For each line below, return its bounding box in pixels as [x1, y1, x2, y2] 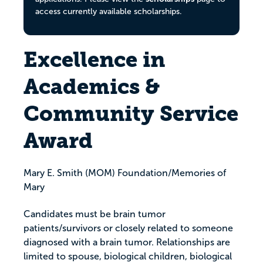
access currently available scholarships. [35, 7, 182, 16]
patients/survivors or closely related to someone [23, 223, 233, 234]
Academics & [23, 74, 160, 100]
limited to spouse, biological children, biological [23, 251, 232, 262]
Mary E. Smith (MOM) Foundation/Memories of [23, 168, 226, 178]
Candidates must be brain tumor [23, 209, 166, 220]
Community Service [23, 101, 238, 127]
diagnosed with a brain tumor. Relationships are [23, 237, 230, 248]
